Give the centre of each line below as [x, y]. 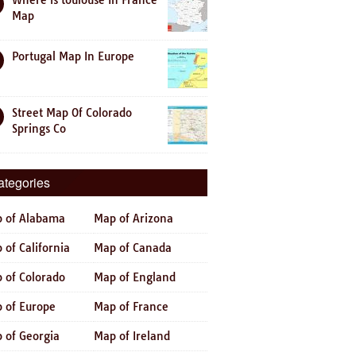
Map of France [131, 307]
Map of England [135, 277]
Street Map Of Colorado [72, 113]
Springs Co [39, 129]
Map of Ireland [132, 336]
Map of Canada [133, 248]
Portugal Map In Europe [73, 56]
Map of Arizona [133, 219]
